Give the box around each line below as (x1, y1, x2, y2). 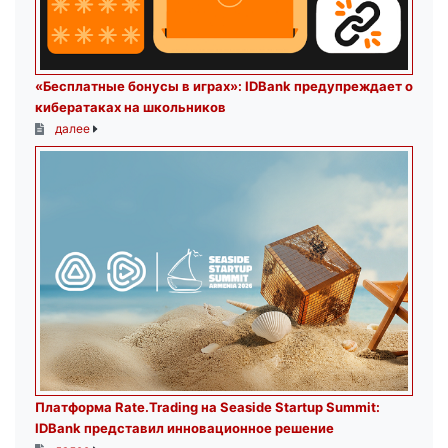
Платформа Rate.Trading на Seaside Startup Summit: (35, 399, 380, 416)
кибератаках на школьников (35, 99, 226, 116)
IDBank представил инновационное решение (35, 420, 334, 437)
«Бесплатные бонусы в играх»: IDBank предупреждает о (35, 78, 413, 95)
